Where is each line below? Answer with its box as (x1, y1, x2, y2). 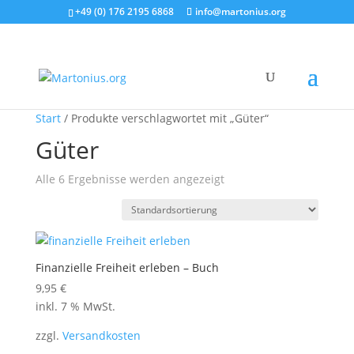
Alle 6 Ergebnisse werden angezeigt (35, 171, 224, 186)
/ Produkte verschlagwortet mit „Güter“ (60, 111, 269, 126)
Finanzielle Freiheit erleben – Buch (35, 260, 219, 275)
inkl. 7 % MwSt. (35, 299, 115, 314)
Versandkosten (62, 328, 141, 343)
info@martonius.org (194, 5, 286, 18)
